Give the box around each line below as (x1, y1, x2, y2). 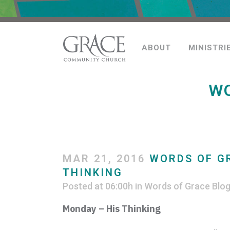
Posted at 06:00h (63, 181, 133, 191)
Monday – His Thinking (63, 203, 161, 215)
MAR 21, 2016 (63, 152, 145, 165)
